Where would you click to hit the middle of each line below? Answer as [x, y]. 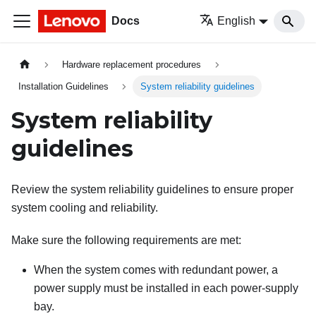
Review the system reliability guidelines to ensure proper [152, 190]
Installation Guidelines [64, 87]
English [237, 21]
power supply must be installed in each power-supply [166, 288]
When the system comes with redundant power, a [156, 270]
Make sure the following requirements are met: [126, 241]
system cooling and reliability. [85, 208]
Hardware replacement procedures [132, 65]
